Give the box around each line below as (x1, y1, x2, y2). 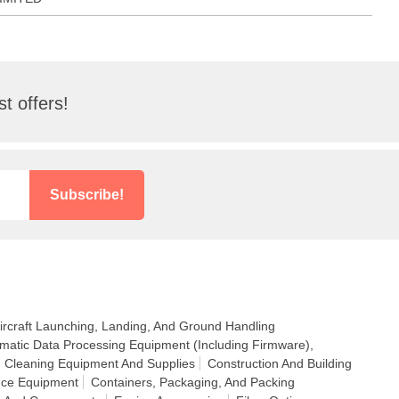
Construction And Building (208, 356, 352, 370)
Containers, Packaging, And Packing (91, 375, 295, 389)
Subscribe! (50, 186, 124, 202)
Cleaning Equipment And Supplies (4, 356, 195, 370)
